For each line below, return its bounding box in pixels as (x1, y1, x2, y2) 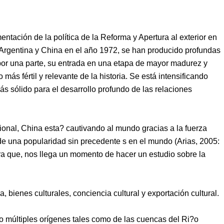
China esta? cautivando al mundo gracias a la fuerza (19, 123, 207, 132)
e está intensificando (135, 71, 208, 80)
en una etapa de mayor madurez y (87, 58, 207, 67)
